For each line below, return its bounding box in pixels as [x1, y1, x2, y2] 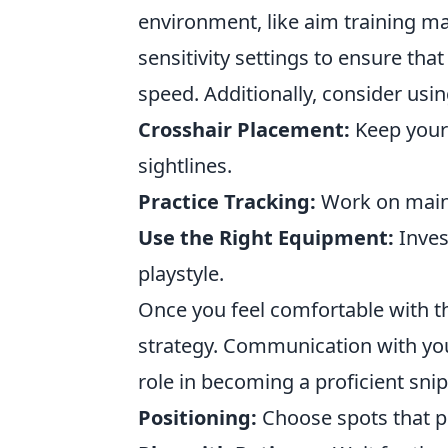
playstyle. [138, 260, 224, 287]
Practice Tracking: [138, 188, 316, 215]
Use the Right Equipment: [138, 224, 394, 251]
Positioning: [138, 404, 257, 431]
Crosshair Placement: [138, 116, 350, 143]
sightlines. [138, 152, 232, 179]
